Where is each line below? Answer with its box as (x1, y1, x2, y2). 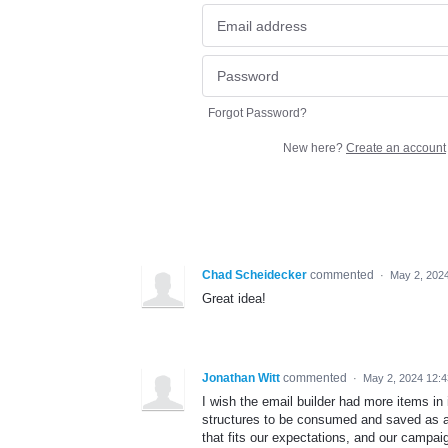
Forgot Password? (208, 106, 307, 121)
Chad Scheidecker (202, 268, 307, 283)
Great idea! (202, 291, 266, 307)
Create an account (346, 141, 446, 156)
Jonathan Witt (202, 371, 280, 386)
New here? (283, 141, 346, 156)
